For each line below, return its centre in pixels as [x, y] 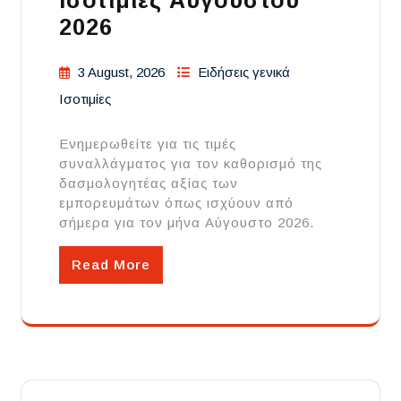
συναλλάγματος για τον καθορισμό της [191, 164]
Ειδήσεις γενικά [244, 73]
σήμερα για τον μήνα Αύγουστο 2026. [187, 223]
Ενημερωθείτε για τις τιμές [148, 144]
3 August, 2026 [121, 73]
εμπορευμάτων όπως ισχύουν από [176, 203]
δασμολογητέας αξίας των [149, 183]
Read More [111, 265]
